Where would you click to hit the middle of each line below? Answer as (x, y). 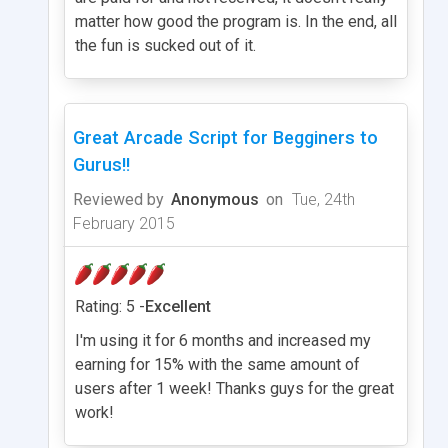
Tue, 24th (321, 199)
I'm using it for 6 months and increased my (223, 340)
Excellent (178, 306)
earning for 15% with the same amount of (217, 364)
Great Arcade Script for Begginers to (225, 137)
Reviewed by (118, 199)
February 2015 (124, 223)
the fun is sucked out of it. (165, 45)
